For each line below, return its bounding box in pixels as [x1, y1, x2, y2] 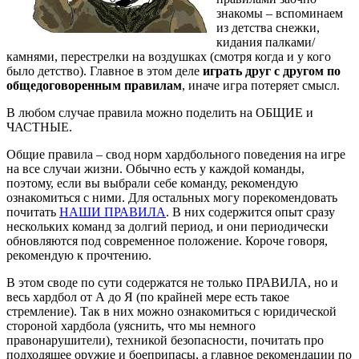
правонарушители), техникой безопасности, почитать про [6, 333, 324, 348]
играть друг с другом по [203, 64, 341, 79]
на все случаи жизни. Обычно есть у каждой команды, [6, 162, 305, 176]
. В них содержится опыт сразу [166, 205, 335, 220]
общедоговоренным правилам [6, 79, 182, 93]
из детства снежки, [216, 21, 320, 35]
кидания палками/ [216, 35, 315, 50]
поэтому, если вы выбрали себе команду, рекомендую [6, 176, 298, 191]
